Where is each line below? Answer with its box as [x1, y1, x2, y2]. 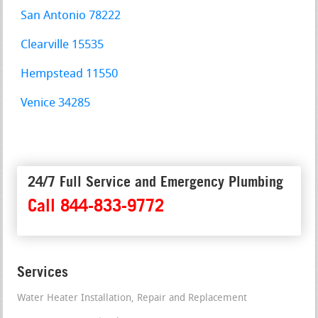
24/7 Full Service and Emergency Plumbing [28, 173, 284, 191]
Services [17, 263, 69, 281]
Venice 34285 [21, 97, 91, 110]
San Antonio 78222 [21, 10, 121, 23]
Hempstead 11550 [21, 68, 119, 81]
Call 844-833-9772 [28, 195, 165, 216]
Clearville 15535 [21, 39, 104, 52]
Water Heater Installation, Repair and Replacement [17, 293, 248, 305]
